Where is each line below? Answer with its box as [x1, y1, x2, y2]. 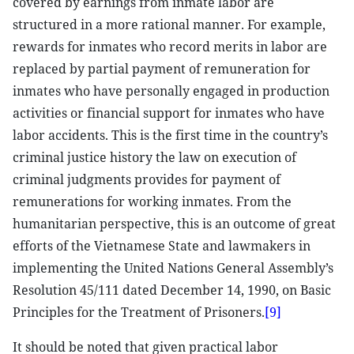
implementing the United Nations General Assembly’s [13, 259, 333, 277]
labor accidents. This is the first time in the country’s [13, 126, 328, 144]
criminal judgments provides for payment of [13, 171, 281, 188]
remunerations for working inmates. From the [13, 193, 292, 210]
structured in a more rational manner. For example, [13, 16, 326, 33]
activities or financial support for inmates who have [13, 104, 325, 122]
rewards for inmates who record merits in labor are [13, 38, 327, 55]
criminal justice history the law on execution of [13, 149, 296, 166]
